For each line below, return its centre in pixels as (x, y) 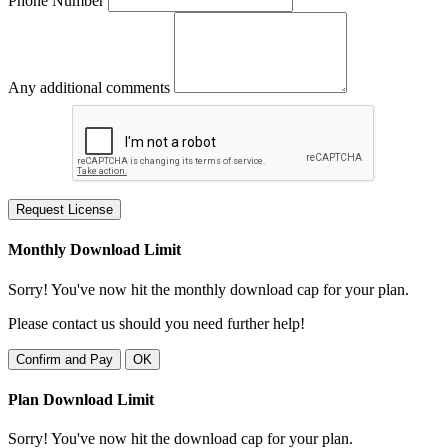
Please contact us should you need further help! (156, 323)
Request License (64, 210)
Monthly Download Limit (94, 250)
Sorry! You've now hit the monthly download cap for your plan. (208, 289)
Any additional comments (89, 88)
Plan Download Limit (81, 399)
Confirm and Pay (64, 359)
